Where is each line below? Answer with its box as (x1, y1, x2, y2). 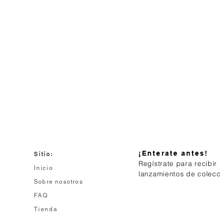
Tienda (34, 206, 58, 213)
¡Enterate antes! (138, 149, 209, 157)
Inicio (34, 165, 56, 171)
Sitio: (34, 150, 54, 158)
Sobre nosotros (34, 178, 83, 185)
